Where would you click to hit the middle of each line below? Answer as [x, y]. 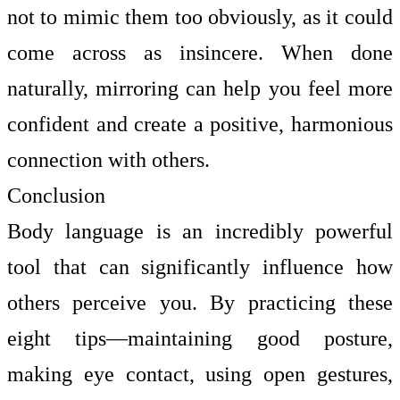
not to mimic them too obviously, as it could [200, 17]
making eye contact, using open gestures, [200, 374]
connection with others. [108, 159]
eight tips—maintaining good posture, [200, 338]
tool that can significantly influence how [200, 267]
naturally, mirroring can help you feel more [200, 88]
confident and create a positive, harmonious [200, 124]
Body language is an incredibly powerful [200, 231]
